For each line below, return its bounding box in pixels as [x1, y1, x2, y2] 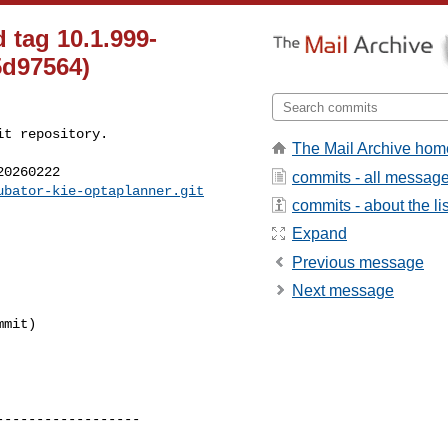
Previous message [292, 253, 424, 271]
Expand [292, 225, 347, 243]
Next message [292, 282, 394, 300]
